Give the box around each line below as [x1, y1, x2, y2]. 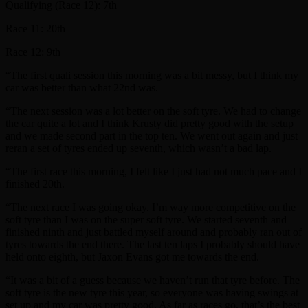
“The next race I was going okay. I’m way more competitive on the [5, 201, 296, 213]
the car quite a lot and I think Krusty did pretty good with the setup [5, 117, 294, 129]
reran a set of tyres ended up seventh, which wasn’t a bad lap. [5, 142, 272, 154]
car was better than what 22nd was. [5, 81, 158, 93]
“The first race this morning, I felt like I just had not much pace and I [5, 165, 302, 177]
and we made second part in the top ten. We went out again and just [5, 129, 298, 142]
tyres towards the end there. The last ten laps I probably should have [5, 238, 300, 250]
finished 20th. [5, 177, 65, 190]
